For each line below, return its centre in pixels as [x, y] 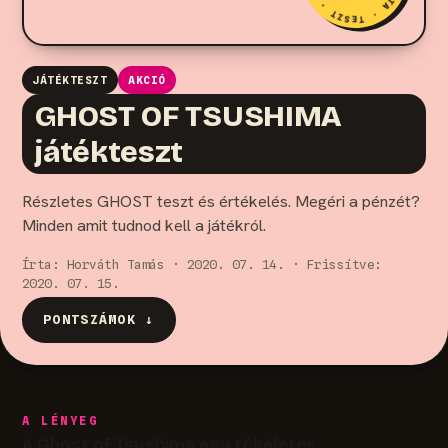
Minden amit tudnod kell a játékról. [144, 226]
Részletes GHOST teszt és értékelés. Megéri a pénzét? [221, 202]
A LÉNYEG [60, 420]
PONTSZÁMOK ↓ [99, 320]
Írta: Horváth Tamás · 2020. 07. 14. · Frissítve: [202, 264]
